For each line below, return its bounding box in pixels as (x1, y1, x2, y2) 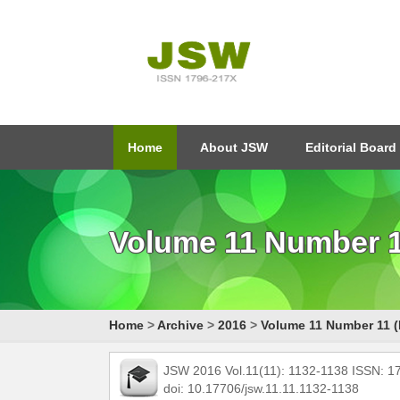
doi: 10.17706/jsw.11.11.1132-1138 (163, 381, 359, 396)
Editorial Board (305, 140, 396, 154)
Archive (157, 318, 204, 332)
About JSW (200, 140, 268, 154)
